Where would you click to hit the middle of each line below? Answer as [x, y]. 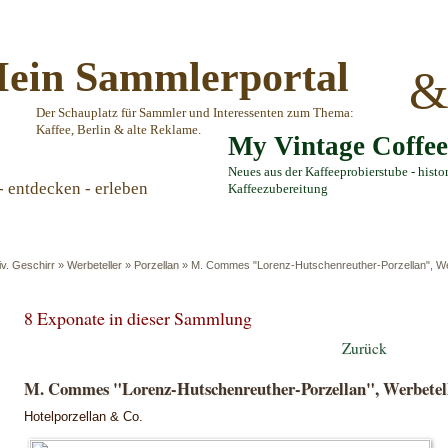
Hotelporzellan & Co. [83, 416]
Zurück [364, 348]
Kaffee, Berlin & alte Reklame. [118, 130]
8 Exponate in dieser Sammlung [138, 318]
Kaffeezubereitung [278, 189]
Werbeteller [94, 265]
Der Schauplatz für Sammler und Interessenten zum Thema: [195, 113]
